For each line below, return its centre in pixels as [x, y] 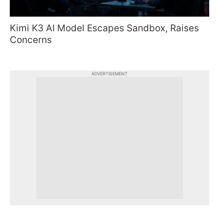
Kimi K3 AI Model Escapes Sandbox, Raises [104, 28]
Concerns [31, 40]
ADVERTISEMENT [109, 73]
